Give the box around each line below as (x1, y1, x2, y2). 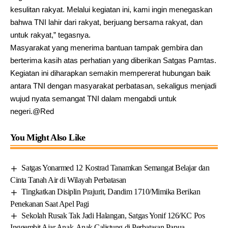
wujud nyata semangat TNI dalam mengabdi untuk (10, 94, 177, 103)
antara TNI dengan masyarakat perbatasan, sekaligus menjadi (10, 81, 216, 90)
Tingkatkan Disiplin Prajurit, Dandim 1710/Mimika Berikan (21, 187, 201, 196)
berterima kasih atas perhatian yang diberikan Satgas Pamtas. (10, 55, 216, 65)
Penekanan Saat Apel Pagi (10, 199, 89, 208)
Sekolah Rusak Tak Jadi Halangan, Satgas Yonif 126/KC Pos (21, 211, 205, 220)
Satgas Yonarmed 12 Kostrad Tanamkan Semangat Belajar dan (21, 163, 210, 172)
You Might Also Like (10, 132, 85, 142)
